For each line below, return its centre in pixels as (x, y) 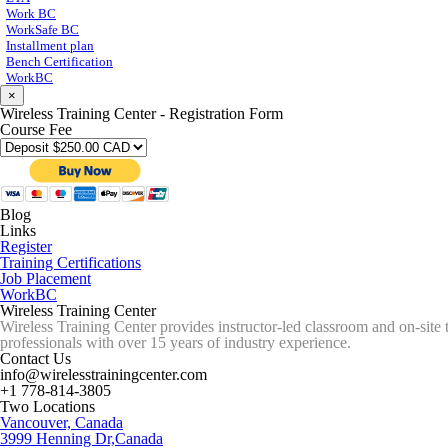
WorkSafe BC (42, 30)
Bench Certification (59, 62)
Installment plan (50, 46)
